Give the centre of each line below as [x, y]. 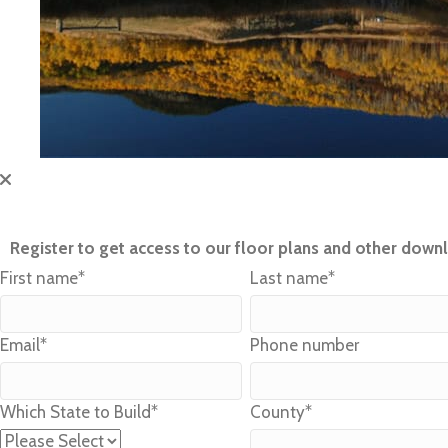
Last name [289, 278]
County [277, 412]
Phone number [304, 345]
